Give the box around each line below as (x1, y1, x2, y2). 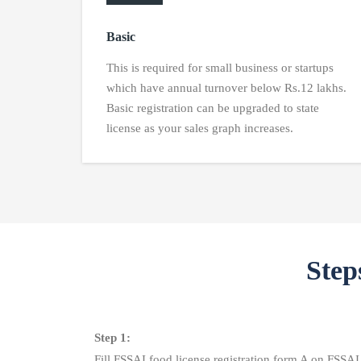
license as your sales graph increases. (106, 121, 293, 135)
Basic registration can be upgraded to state (106, 101, 319, 114)
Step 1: (94, 330, 131, 344)
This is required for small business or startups (106, 60, 334, 74)
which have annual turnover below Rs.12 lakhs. (106, 81, 346, 94)
